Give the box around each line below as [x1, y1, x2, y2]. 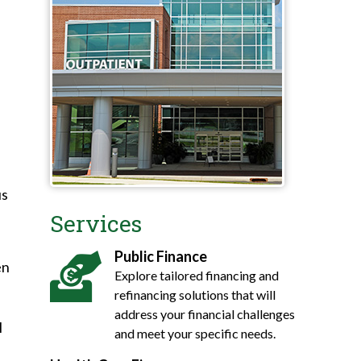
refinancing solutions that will [114, 287, 276, 302]
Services [50, 209, 142, 239]
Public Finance [114, 247, 207, 265]
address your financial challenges [114, 306, 295, 322]
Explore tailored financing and [114, 268, 279, 283]
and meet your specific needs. [114, 326, 276, 341]
